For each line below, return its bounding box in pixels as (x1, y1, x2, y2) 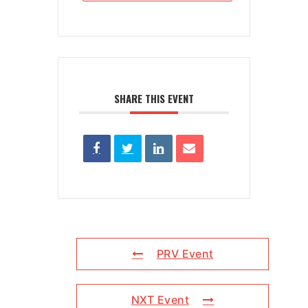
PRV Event (157, 247, 214, 261)
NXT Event (131, 293, 189, 307)
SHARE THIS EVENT (114, 91, 194, 106)
